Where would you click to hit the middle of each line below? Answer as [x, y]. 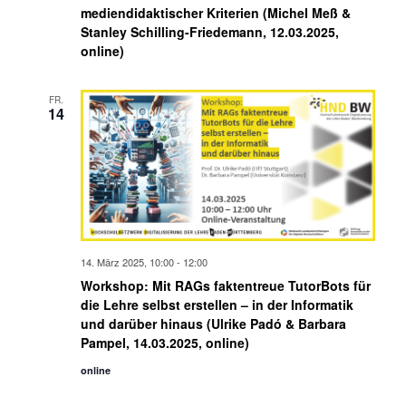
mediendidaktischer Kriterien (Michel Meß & [215, 12]
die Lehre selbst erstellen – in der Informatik [217, 305]
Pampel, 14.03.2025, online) [164, 343]
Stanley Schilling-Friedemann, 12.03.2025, [209, 31]
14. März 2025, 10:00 [127, 262]
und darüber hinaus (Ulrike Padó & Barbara [213, 324]
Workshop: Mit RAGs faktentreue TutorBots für [225, 286]
